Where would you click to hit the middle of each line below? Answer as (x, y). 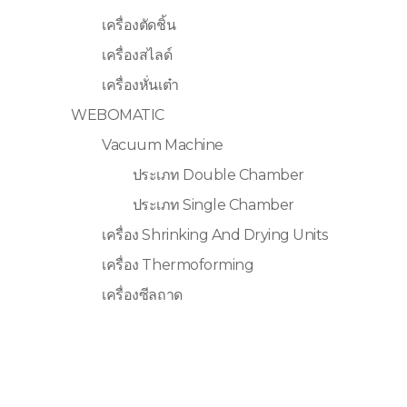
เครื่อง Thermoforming (178, 265)
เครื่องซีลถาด (142, 295)
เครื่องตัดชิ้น (139, 25)
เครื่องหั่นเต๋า (140, 85)
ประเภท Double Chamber (218, 175)
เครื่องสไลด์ (137, 55)
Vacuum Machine (163, 145)
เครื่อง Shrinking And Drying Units (215, 235)
